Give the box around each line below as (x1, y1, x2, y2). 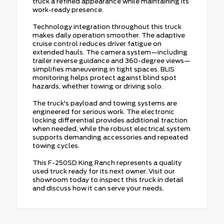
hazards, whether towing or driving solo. (32, 82, 163, 90)
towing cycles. (32, 141, 79, 149)
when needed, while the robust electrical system (32, 124, 190, 132)
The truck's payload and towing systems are (32, 99, 177, 107)
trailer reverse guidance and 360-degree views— (32, 56, 190, 64)
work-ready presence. (32, 5, 103, 13)
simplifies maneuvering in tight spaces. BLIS (32, 65, 174, 73)
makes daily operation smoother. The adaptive (32, 31, 185, 39)
